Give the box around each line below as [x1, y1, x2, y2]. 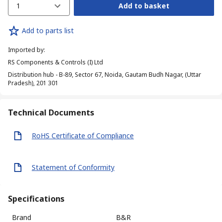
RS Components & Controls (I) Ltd [8, 57, 103, 66]
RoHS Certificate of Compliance [32, 131, 134, 141]
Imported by [8, 45, 44, 54]
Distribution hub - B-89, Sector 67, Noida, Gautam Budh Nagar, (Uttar [8, 70, 201, 79]
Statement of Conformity [32, 163, 114, 172]
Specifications [8, 193, 64, 204]
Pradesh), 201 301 [8, 78, 58, 87]
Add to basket [118, 1, 169, 11]
